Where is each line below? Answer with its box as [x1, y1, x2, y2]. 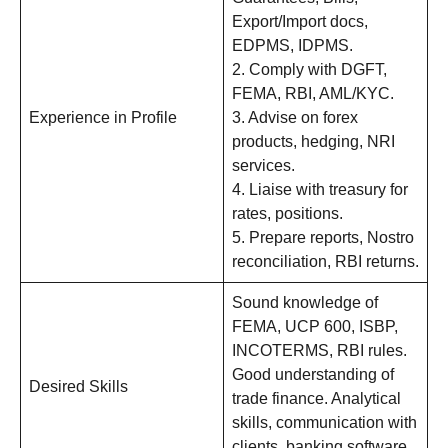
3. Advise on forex [232, 109, 358, 127]
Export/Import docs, [232, 13, 368, 31]
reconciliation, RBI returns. [232, 253, 419, 271]
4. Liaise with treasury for [232, 181, 408, 199]
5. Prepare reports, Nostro [232, 229, 414, 247]
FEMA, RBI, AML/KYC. [232, 85, 394, 103]
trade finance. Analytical [232, 390, 401, 408]
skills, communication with [232, 414, 417, 432]
